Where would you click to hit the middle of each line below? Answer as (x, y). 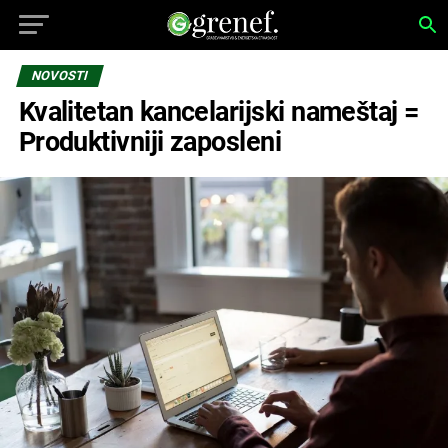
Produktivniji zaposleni (150, 142)
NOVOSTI (59, 75)
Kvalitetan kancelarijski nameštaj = (218, 112)
